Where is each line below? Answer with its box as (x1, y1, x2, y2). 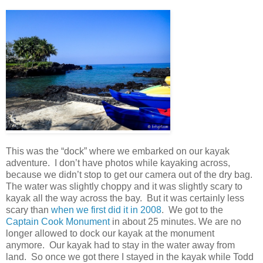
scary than (6, 204, 51, 215)
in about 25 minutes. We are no (110, 216, 241, 227)
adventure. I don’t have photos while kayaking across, (6, 157, 230, 168)
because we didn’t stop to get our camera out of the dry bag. (6, 169, 255, 180)
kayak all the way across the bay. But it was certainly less (6, 193, 244, 203)
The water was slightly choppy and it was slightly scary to (6, 181, 242, 191)
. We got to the (161, 204, 223, 215)
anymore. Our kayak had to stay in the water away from (6, 240, 235, 250)
